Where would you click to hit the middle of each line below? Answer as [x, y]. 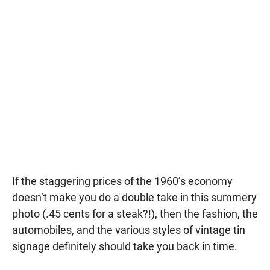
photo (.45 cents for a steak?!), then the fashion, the [135, 214]
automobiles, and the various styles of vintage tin [129, 230]
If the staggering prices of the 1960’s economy [122, 181]
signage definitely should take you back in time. [125, 246]
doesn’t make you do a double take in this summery [134, 198]
